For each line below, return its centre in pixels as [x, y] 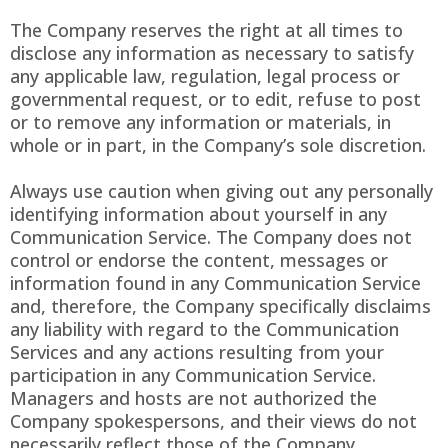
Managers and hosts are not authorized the [193, 398]
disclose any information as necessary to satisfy [212, 53]
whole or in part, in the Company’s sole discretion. [218, 145]
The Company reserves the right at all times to [206, 30]
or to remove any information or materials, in [200, 122]
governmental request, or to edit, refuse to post [215, 99]
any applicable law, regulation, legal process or [205, 76]
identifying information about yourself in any [198, 214]
